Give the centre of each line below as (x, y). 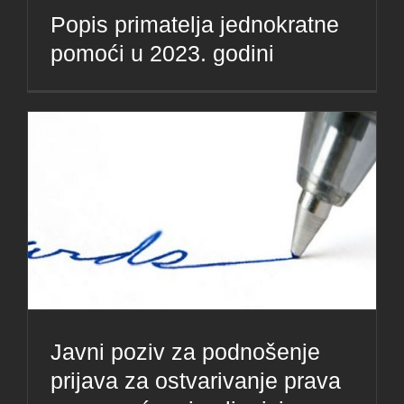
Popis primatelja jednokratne (195, 25)
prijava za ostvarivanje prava (196, 381)
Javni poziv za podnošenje (185, 352)
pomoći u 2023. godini (162, 54)
